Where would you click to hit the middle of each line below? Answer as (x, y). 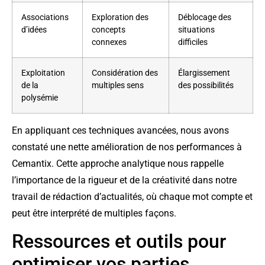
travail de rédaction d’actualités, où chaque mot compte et (132, 197)
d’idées (34, 30)
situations (196, 30)
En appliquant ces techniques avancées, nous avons (120, 131)
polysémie (40, 98)
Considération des (125, 73)
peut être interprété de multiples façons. (94, 214)
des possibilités (206, 86)
